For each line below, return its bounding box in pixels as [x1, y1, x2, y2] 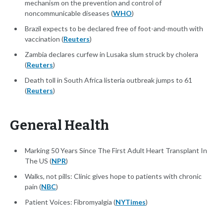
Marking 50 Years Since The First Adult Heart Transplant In [25, 146, 207, 155]
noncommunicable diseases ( [25, 9, 113, 18]
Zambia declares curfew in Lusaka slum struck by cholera [25, 50, 198, 59]
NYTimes [115, 198, 146, 207]
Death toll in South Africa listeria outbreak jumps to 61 [25, 76, 192, 85]
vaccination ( [25, 35, 63, 44]
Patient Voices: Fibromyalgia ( [25, 198, 115, 207]
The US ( [25, 157, 52, 166]
